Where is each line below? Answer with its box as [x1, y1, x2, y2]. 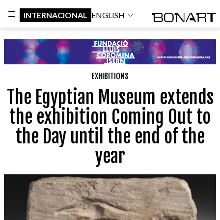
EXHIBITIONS [91, 71, 129, 81]
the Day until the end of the [15, 125, 205, 148]
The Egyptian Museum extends [6, 86, 214, 109]
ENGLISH [91, 10, 125, 20]
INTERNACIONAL [24, 10, 87, 20]
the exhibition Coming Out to [9, 106, 211, 128]
